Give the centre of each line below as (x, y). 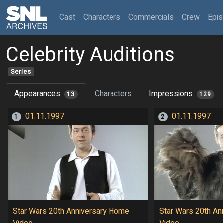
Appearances (37, 94)
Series (21, 72)
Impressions (170, 94)
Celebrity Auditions (90, 55)
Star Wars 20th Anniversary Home (71, 211)
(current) (89, 17)
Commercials (151, 17)
